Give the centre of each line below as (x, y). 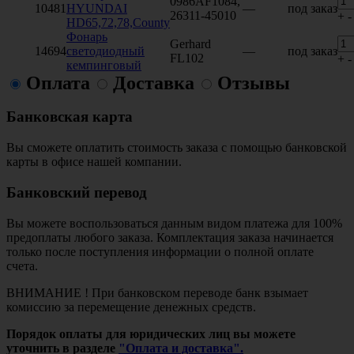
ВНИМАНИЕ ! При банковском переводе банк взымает (157, 292)
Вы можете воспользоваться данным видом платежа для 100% (174, 223)
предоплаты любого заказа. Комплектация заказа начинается (170, 237)
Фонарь (87, 36)
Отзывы (254, 83)
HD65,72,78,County (118, 22)
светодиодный (105, 51)
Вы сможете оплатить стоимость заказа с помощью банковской (177, 148)
